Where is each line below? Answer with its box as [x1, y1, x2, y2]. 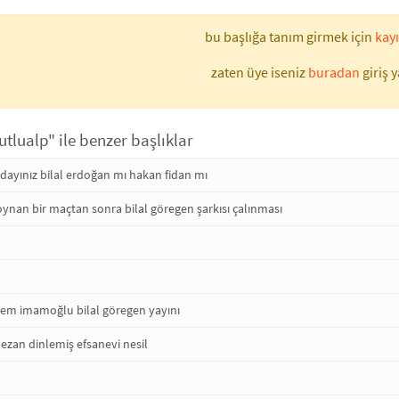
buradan [307, 63, 360, 81]
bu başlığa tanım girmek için [205, 28, 375, 45]
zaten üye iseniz [210, 63, 308, 81]
